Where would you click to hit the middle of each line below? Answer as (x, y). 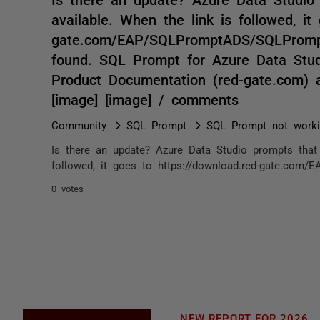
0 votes (67, 188)
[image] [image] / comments (145, 99)
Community (79, 125)
